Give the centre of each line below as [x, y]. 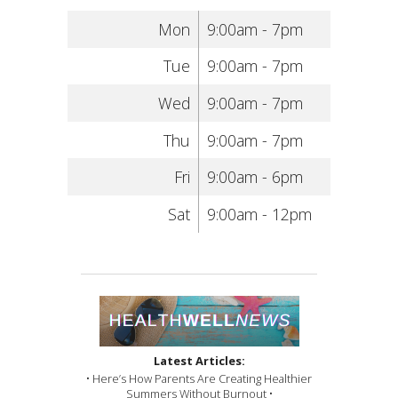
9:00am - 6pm [255, 177]
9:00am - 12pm [259, 214]
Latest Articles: [199, 361]
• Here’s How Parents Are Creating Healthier [199, 379]
